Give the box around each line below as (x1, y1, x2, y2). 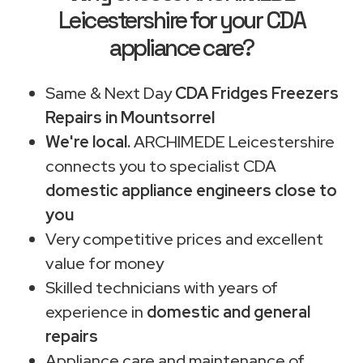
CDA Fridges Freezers (175, 82, 339, 104)
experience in (45, 301, 147, 322)
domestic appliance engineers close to (45, 179, 337, 201)
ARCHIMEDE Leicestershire (130, 130, 335, 152)
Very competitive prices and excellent (45, 228, 323, 250)
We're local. (45, 130, 130, 152)
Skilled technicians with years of (45, 276, 278, 298)
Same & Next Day (45, 82, 175, 104)
